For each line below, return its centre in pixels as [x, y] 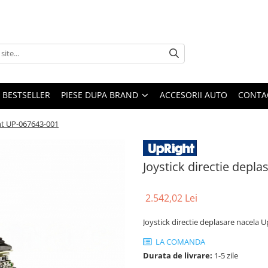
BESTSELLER [26, 95]
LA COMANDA [179, 241]
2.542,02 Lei [171, 198]
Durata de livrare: [178, 255]
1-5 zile [225, 255]
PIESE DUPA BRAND [100, 95]
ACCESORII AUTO [194, 95]
